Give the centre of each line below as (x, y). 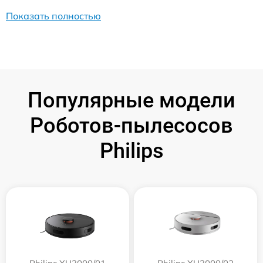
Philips (131, 151)
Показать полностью (53, 16)
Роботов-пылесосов (131, 125)
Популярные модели (131, 100)
